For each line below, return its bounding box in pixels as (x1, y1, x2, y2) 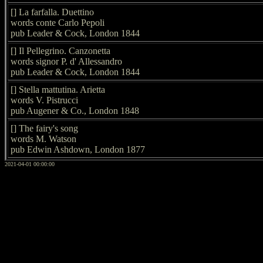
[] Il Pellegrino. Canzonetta (11, 45, 110, 56)
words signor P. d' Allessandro (11, 56, 122, 66)
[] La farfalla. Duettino (11, 6, 94, 17)
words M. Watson (11, 133, 76, 144)
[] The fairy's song (11, 123, 78, 133)
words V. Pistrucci (11, 95, 78, 105)
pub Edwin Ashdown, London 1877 (11, 144, 145, 154)
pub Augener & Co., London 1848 (11, 105, 139, 116)
